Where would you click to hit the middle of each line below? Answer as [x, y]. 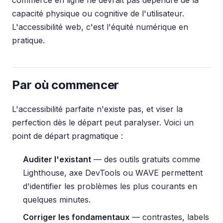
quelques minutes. [57, 200]
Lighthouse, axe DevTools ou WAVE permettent [113, 173]
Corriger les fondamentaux [76, 217]
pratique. [28, 40]
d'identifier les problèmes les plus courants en [110, 186]
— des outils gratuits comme [146, 159]
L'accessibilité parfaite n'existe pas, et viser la [97, 109]
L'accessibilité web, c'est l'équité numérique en [100, 27]
